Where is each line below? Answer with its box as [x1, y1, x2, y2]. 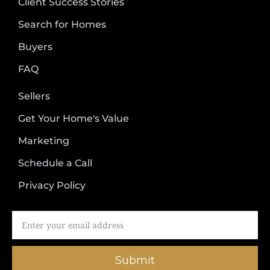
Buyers [18, 41, 52, 53]
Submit [115, 254, 155, 268]
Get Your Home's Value [18, 113, 129, 125]
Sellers [18, 90, 50, 102]
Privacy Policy [18, 180, 86, 192]
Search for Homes [18, 19, 106, 31]
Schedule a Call [18, 157, 92, 169]
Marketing [18, 135, 69, 147]
